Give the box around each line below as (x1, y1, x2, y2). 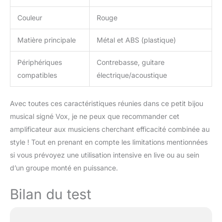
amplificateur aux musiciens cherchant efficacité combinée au (10, 125, 210, 134)
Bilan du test (10, 186, 91, 203)
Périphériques (17, 58, 62, 67)
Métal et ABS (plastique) (97, 36, 176, 45)
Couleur (17, 13, 42, 22)
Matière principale (17, 36, 76, 45)
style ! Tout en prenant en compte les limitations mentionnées (10, 138, 208, 147)
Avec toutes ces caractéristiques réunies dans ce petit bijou (10, 99, 203, 108)
